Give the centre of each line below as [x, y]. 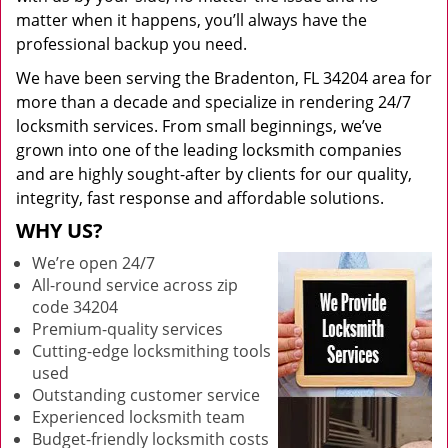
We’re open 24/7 [93, 263]
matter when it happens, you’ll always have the [191, 20]
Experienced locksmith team [138, 417]
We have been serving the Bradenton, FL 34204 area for [224, 78]
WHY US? [59, 230]
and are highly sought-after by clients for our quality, [214, 174]
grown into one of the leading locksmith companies [209, 150]
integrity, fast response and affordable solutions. [200, 198]
